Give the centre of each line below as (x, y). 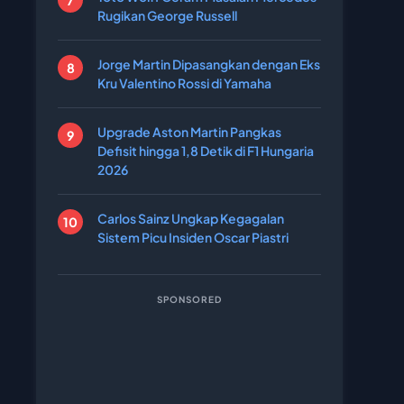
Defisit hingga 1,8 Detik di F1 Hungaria (206, 151)
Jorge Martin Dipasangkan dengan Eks (209, 64)
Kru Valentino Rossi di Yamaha (184, 83)
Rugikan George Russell (167, 15)
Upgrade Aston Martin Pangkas (189, 132)
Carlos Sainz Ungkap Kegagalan (191, 218)
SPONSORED (189, 299)
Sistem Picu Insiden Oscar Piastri (193, 237)
